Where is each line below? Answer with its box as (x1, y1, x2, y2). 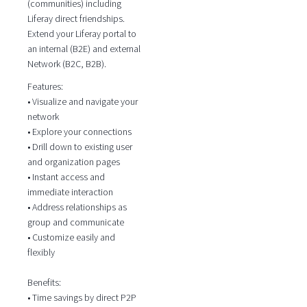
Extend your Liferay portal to (27, 27, 136, 40)
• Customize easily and (27, 230, 115, 243)
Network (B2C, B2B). (27, 58, 106, 71)
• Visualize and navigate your (27, 95, 138, 108)
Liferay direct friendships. (27, 12, 125, 25)
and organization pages (27, 155, 120, 168)
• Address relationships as (27, 200, 127, 213)
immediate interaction (27, 185, 113, 198)
